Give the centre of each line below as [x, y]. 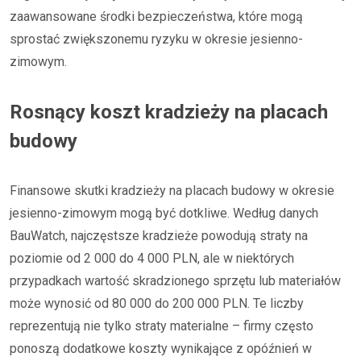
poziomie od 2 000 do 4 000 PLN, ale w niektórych [152, 258]
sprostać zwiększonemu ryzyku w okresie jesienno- [156, 39]
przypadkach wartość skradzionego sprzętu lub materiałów [175, 281]
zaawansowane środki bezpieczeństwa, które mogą [156, 17]
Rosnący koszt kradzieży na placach [169, 112]
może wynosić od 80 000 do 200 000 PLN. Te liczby [157, 303]
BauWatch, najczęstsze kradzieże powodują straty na [159, 236]
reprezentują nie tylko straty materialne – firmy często [162, 326]
